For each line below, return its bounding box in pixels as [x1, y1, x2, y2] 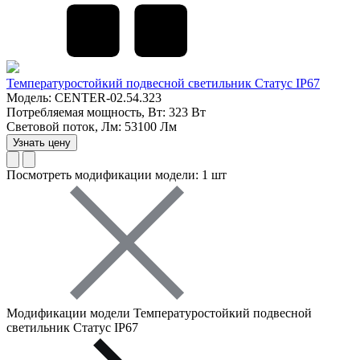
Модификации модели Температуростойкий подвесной [6, 306, 312, 321]
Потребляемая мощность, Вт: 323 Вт [6, 105, 206, 120]
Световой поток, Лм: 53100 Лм [6, 120, 177, 134]
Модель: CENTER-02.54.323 [6, 91, 162, 105]
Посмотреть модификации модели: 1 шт [6, 168, 227, 182]
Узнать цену [13, 137, 71, 149]
